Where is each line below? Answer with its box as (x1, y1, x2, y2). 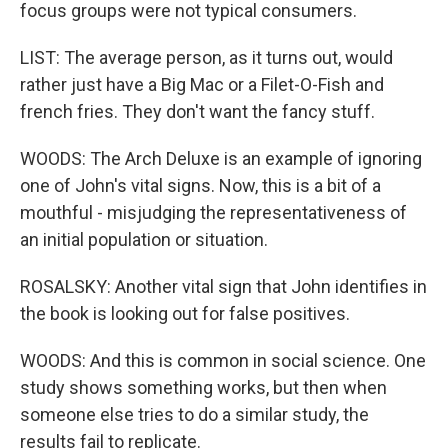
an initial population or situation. (20, 229, 268, 250)
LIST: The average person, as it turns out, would (20, 47, 393, 68)
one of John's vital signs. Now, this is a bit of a (20, 175, 381, 196)
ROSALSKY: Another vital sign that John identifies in (20, 276, 427, 297)
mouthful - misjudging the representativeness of (20, 202, 407, 223)
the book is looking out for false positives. (20, 303, 350, 324)
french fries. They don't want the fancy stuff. (20, 101, 375, 122)
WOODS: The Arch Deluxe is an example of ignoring (20, 148, 422, 169)
